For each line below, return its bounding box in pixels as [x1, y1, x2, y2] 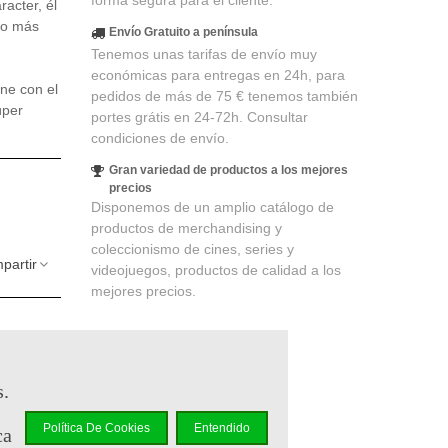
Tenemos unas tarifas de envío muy [90, 46, 317, 62]
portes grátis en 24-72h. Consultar [90, 109, 308, 125]
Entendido [194, 420, 250, 435]
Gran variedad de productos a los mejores [108, 163, 348, 177]
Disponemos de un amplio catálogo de [90, 199, 334, 215]
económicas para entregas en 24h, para [90, 67, 345, 83]
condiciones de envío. [90, 130, 229, 146]
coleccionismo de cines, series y [90, 241, 294, 257]
